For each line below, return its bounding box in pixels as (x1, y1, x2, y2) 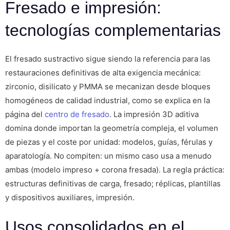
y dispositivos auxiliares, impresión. (5, 192, 135, 202)
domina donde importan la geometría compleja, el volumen (5, 123, 218, 133)
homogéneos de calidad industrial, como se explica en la (5, 95, 210, 105)
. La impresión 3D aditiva (109, 109, 199, 119)
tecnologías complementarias (5, 21, 221, 40)
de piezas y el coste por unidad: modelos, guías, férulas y (5, 137, 213, 147)
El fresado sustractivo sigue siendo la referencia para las (5, 53, 210, 64)
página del (5, 109, 45, 119)
